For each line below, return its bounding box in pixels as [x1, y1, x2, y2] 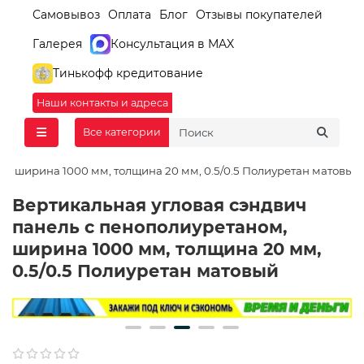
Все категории [83, 126, 161, 139]
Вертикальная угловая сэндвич [12, 194, 306, 215]
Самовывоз [32, 6, 100, 22]
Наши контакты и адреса [37, 96, 168, 109]
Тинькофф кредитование [53, 65, 203, 80]
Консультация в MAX [110, 36, 234, 51]
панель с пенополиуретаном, [12, 216, 288, 237]
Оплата [108, 6, 151, 22]
